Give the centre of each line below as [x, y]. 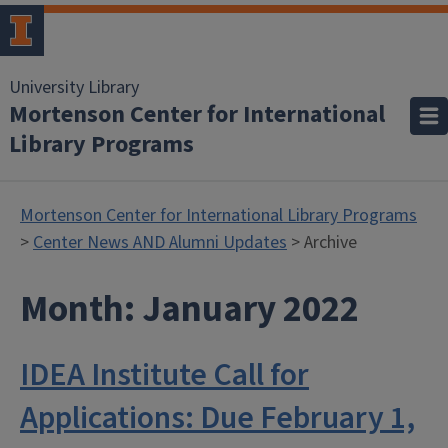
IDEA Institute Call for [164, 375]
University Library [74, 87]
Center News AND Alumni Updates [160, 242]
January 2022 [250, 309]
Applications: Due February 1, [217, 418]
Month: [81, 309]
